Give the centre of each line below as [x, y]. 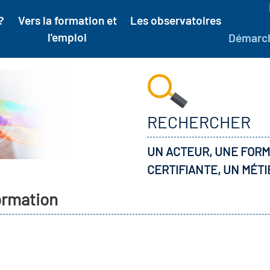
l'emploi [67, 37]
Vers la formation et [67, 20]
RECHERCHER [199, 122]
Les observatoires [176, 20]
